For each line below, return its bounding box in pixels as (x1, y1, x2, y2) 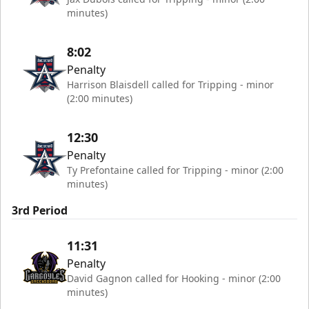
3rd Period (12, 202, 68, 218)
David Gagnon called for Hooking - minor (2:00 (67, 271, 281, 285)
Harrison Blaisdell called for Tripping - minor (67, 77, 274, 91)
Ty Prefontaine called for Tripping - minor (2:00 (67, 163, 283, 177)
